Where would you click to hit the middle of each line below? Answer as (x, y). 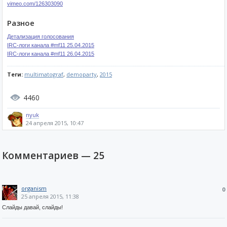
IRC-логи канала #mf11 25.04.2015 (51, 45)
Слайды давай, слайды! (32, 207)
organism (34, 188)
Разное (21, 23)
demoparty (82, 74)
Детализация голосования (41, 36)
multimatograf (44, 74)
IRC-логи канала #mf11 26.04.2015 (51, 54)
